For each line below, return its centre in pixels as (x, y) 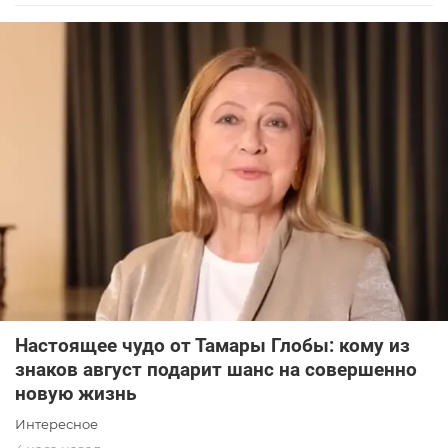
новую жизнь (76, 393)
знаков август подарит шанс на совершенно (216, 369)
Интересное (56, 423)
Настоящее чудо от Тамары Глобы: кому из (212, 345)
